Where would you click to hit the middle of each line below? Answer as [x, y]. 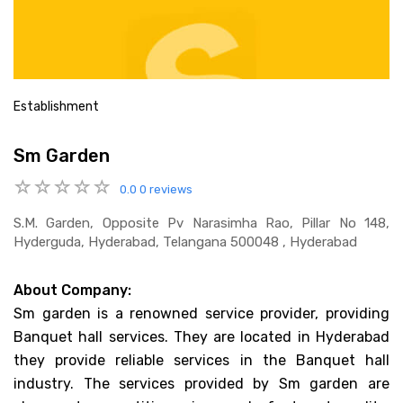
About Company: [72, 290]
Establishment [56, 107]
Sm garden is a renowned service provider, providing [201, 313]
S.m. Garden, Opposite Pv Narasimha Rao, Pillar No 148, [201, 223]
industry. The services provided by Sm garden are [201, 383]
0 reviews [166, 189]
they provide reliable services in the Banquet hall [201, 360]
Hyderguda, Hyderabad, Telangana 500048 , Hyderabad [185, 242]
